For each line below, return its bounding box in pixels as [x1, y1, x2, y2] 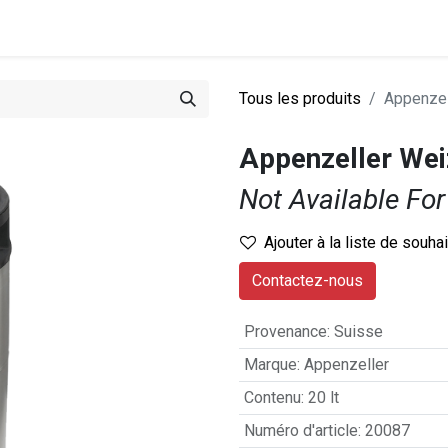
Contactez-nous [252, 271, 363, 290]
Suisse [333, 322, 383, 341]
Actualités [180, 18, 251, 37]
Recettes [266, 18, 331, 37]
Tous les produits [239, 89, 361, 108]
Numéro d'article [243, 421, 358, 440]
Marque [243, 355, 297, 374]
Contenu [243, 388, 301, 407]
